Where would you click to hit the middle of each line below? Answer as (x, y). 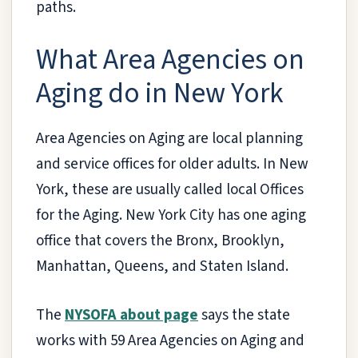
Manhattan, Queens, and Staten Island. (162, 267)
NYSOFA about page (131, 315)
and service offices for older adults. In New (172, 165)
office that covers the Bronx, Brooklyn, (160, 241)
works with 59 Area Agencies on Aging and (170, 340)
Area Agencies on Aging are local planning (169, 139)
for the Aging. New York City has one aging (171, 216)
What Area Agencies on (170, 60)
